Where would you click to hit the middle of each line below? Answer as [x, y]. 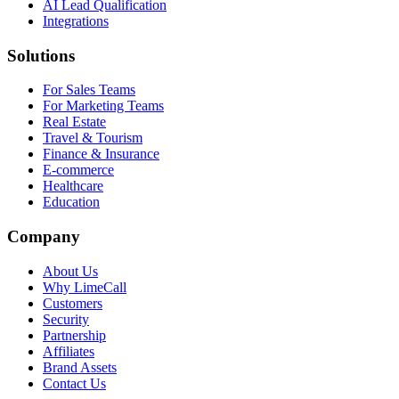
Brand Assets [80, 367]
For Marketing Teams [103, 106]
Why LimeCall [85, 287]
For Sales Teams [89, 90]
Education [71, 202]
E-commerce [78, 170]
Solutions [41, 55]
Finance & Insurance [101, 154]
